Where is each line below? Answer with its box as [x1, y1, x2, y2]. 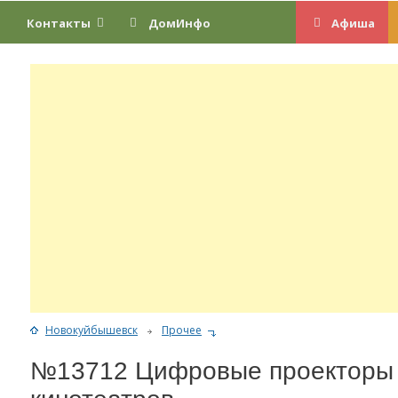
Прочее [162, 322, 202, 338]
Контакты [26, 14, 91, 31]
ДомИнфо [147, 14, 211, 31]
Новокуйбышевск [45, 322, 138, 338]
